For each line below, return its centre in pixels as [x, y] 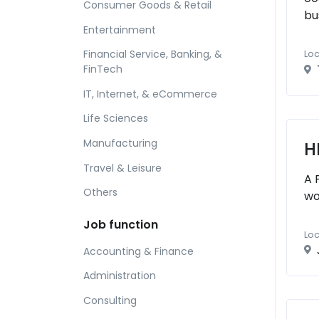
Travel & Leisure [122, 168]
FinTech [103, 69]
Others [100, 193]
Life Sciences [116, 119]
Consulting [110, 300]
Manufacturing [120, 143]
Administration [120, 276]
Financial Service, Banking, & [153, 54]
